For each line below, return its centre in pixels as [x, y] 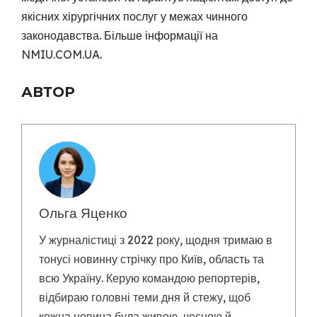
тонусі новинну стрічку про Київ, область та [151, 259]
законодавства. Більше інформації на [120, 35]
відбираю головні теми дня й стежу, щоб [145, 297]
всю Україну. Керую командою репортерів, [149, 278]
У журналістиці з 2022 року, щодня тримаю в [156, 240]
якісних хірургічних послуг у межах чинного [134, 16]
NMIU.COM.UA [60, 54]
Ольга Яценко [83, 213]
